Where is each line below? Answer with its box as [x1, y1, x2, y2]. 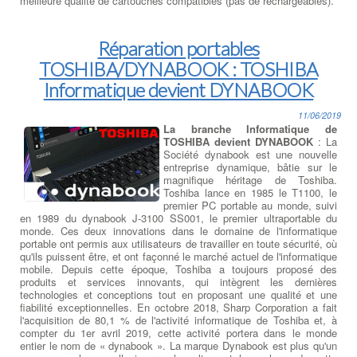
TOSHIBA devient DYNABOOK [163, 133, 313, 149]
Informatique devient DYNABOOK [43, 77, 314, 101]
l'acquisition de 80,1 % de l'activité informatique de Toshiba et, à [20, 312, 337, 328]
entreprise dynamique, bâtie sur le [163, 159, 337, 175]
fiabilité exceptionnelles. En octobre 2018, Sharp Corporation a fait [20, 299, 337, 315]
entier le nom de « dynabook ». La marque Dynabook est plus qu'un [20, 337, 337, 353]
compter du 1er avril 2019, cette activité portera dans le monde [20, 324, 337, 340]
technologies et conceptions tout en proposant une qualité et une [20, 286, 337, 302]
